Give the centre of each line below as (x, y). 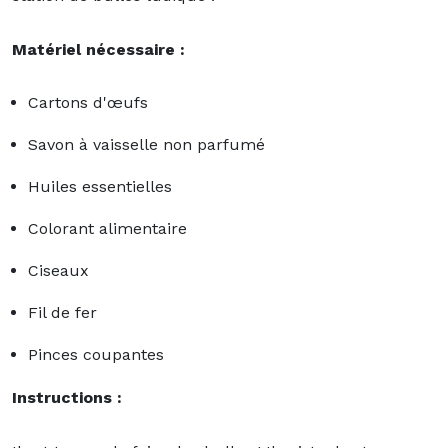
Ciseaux (58, 270)
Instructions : (67, 397)
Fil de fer (62, 312)
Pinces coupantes (96, 354)
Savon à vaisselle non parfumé (146, 144)
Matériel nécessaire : (98, 49)
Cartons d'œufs (90, 102)
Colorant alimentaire (107, 228)
